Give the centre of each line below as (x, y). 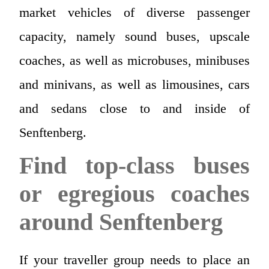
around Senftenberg (121, 222)
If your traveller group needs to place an (134, 260)
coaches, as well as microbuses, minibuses (134, 61)
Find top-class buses (134, 166)
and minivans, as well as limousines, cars (134, 85)
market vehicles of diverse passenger (134, 13)
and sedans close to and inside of (134, 109)
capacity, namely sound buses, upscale (134, 37)
